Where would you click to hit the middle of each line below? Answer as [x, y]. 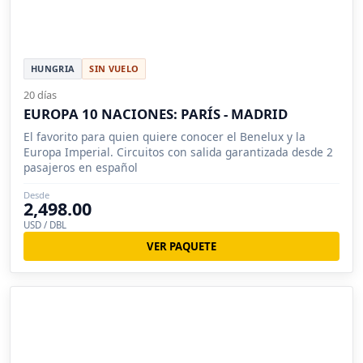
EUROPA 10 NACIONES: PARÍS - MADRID [156, 113]
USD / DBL [45, 224]
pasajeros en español [81, 167]
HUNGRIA [53, 68]
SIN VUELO [114, 68]
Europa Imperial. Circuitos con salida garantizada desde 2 [178, 152]
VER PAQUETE [181, 246]
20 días [40, 94]
